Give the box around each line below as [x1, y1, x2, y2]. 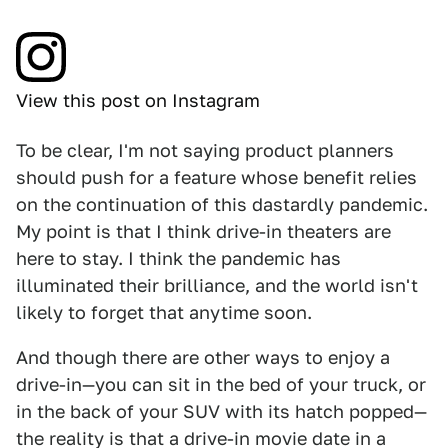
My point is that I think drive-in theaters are [16, 221, 391, 243]
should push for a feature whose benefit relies [16, 167, 417, 189]
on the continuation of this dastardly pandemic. [16, 194, 428, 216]
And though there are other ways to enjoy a [16, 347, 390, 369]
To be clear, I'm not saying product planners [16, 140, 394, 162]
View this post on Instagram [16, 90, 260, 112]
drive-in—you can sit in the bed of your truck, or [16, 374, 426, 396]
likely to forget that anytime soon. [16, 302, 312, 324]
